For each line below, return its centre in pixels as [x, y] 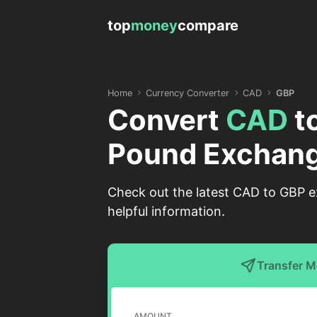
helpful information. [166, 211]
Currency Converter [188, 93]
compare [208, 25]
